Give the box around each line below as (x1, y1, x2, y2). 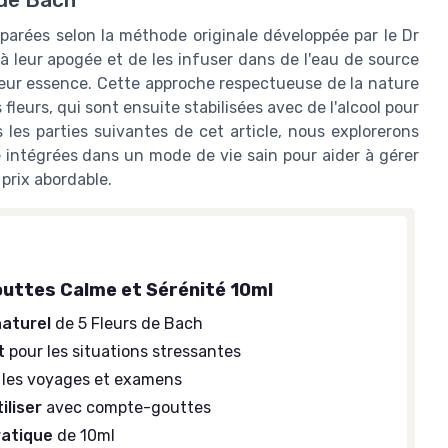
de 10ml (53, 426, 116, 446)
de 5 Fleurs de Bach (51, 314, 204, 334)
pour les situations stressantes (5, 342, 242, 362)
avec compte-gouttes (42, 398, 212, 418)
